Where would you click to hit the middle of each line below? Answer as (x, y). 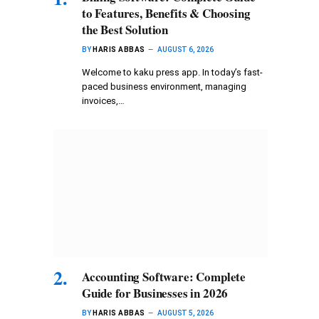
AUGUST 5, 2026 (185, 313)
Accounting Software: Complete (164, 277)
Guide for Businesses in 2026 (155, 293)
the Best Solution (125, 30)
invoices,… (103, 101)
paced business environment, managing (164, 87)
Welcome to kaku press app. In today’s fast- (172, 73)
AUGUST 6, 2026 (185, 50)
